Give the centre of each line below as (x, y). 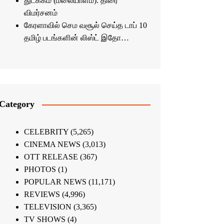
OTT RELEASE (51, 157)
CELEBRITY (46, 132)
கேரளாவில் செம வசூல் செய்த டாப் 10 (85, 25)
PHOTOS (40, 169)
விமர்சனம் (40, 13)
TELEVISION (47, 207)
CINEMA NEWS (52, 144)
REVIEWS (42, 194)
